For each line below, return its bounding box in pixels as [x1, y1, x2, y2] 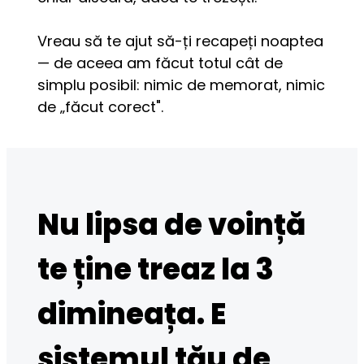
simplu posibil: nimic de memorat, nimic [37, 74, 326, 95]
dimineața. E [37, 293, 227, 336]
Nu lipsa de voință [37, 204, 306, 246]
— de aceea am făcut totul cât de [37, 52, 284, 73]
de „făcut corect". [37, 96, 164, 117]
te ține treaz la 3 [37, 249, 275, 291]
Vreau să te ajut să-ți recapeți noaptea [37, 30, 324, 51]
